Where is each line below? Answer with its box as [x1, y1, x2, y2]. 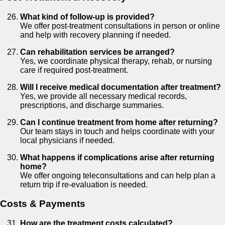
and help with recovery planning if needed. [20, 30, 171, 39]
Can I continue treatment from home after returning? [20, 118, 218, 127]
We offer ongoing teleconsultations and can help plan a [20, 171, 215, 180]
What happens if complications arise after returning [20, 153, 214, 162]
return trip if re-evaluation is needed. [20, 180, 148, 189]
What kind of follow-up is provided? [20, 12, 155, 21]
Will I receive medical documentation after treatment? [20, 82, 221, 91]
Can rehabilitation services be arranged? [20, 47, 175, 56]
